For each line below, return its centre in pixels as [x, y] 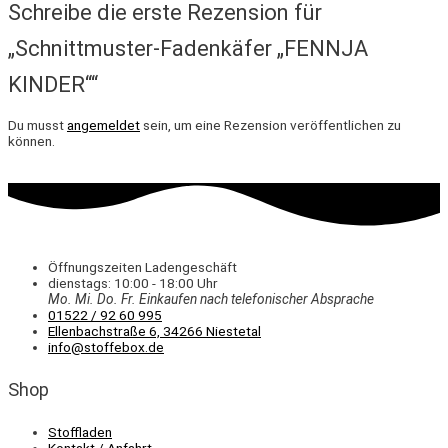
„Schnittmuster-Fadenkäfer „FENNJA [188, 49]
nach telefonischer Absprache [287, 298]
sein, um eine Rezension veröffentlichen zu [270, 124]
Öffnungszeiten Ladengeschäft [142, 266]
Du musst [37, 124]
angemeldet [103, 124]
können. [31, 140]
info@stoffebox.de [106, 346]
